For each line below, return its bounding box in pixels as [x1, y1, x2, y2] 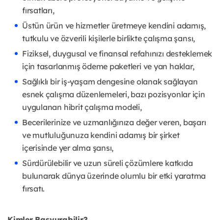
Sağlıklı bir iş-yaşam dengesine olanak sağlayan [22, 77, 198, 86]
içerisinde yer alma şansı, [22, 143, 114, 153]
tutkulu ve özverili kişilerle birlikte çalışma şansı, [22, 33, 195, 43]
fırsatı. [22, 184, 45, 193]
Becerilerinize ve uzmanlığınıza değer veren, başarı [22, 117, 206, 127]
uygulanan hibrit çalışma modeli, [22, 102, 142, 112]
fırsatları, [22, 5, 55, 15]
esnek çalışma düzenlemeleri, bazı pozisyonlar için [22, 89, 205, 99]
